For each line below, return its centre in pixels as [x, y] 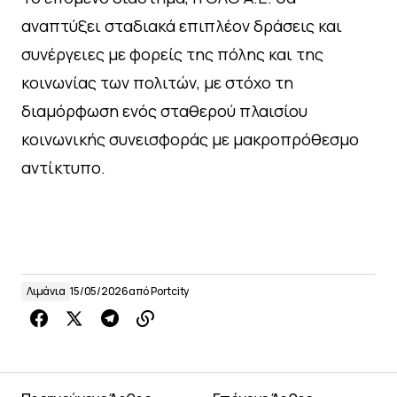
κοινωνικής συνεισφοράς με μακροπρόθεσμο [190, 139]
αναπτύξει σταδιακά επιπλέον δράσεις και [182, 25]
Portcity [170, 291]
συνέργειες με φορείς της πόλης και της [172, 54]
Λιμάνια [46, 291]
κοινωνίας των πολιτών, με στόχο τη [157, 82]
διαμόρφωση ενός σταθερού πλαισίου [164, 110]
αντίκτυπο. [63, 167]
